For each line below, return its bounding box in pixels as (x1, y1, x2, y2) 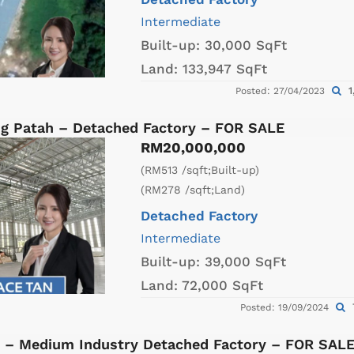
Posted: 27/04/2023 (235, 85, 328, 97)
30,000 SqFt (205, 37, 287, 54)
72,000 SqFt (182, 277, 263, 294)
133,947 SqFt (183, 61, 267, 77)
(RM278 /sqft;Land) (141, 183, 245, 197)
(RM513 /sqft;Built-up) (141, 164, 259, 177)
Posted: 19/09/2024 (239, 302, 332, 314)
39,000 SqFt (205, 254, 286, 270)
